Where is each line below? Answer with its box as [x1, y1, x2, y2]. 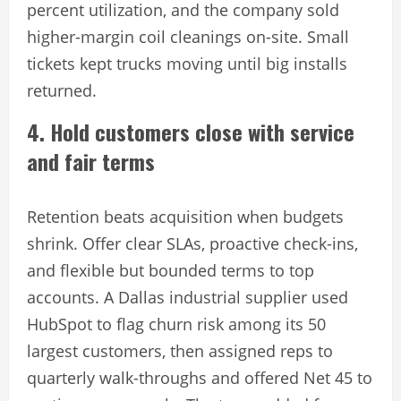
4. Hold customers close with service [27, 115, 354, 149]
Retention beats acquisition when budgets [27, 206, 344, 228]
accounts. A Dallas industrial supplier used [27, 286, 348, 309]
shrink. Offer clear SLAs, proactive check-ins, [27, 233, 358, 255]
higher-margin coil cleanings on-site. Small [27, 26, 349, 48]
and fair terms [27, 145, 155, 178]
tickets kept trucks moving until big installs [27, 53, 347, 75]
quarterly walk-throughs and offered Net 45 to [27, 367, 372, 389]
